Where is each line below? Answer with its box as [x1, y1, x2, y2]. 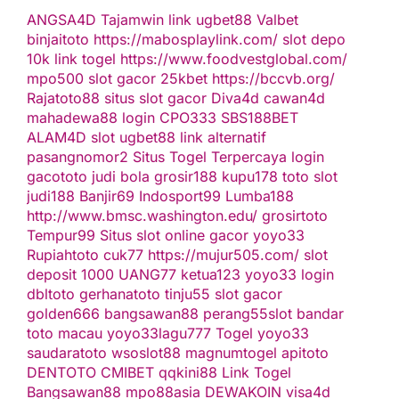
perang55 [203, 305, 268, 322]
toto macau [27, 324, 102, 342]
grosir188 [154, 167, 217, 185]
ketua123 [181, 265, 240, 283]
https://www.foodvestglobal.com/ [120, 50, 347, 68]
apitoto [281, 344, 329, 362]
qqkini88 [159, 363, 217, 381]
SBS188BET [221, 109, 298, 126]
